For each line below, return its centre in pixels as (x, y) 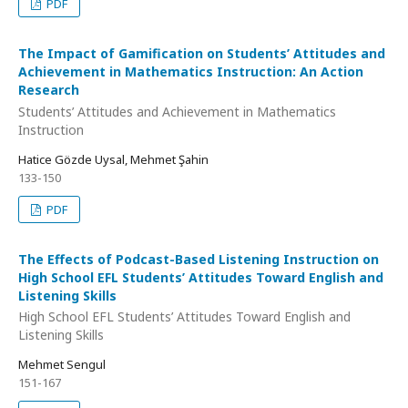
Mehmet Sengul (62, 365)
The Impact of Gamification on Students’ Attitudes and (202, 54)
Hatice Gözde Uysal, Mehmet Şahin (113, 159)
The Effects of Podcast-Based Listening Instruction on (199, 259)
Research (49, 90)
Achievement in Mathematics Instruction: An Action (191, 72)
